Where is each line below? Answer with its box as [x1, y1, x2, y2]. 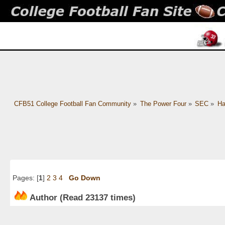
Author [30, 192, 57, 202]
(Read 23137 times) [57, 192, 136, 202]
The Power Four [140, 100, 186, 108]
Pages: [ [13, 174, 39, 182]
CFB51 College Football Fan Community [14, 100, 131, 108]
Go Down [69, 174, 100, 182]
